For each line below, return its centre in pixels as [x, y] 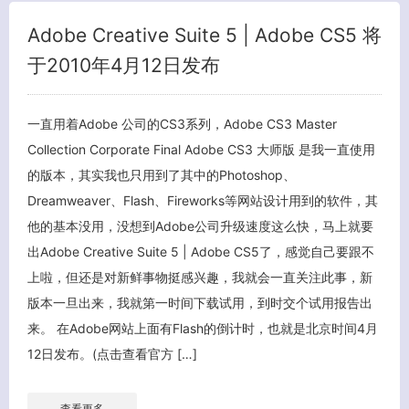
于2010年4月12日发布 [124, 65]
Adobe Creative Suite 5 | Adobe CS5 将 [204, 35]
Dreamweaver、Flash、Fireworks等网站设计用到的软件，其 [203, 200]
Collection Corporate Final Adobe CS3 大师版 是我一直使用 [201, 149]
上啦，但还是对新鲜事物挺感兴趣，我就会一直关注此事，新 [200, 277]
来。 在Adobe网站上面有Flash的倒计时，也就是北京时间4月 [203, 328]
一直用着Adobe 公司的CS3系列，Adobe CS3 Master [182, 123]
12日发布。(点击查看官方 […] [112, 353]
